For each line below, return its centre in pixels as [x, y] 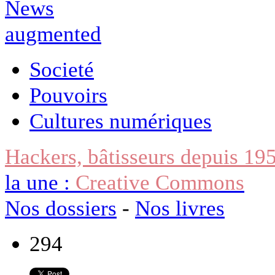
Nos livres [180, 208]
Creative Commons [160, 182]
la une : [40, 182]
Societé [62, 69]
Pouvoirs [68, 95]
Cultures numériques [121, 121]
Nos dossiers [61, 208]
